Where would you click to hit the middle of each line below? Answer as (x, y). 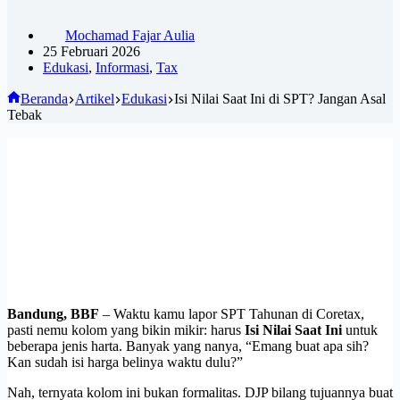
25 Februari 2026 (92, 51)
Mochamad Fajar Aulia (130, 35)
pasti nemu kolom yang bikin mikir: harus (126, 329)
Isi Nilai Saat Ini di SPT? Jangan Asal (280, 98)
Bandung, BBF (53, 313)
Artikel (95, 98)
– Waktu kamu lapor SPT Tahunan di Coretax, (232, 313)
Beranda (44, 98)
